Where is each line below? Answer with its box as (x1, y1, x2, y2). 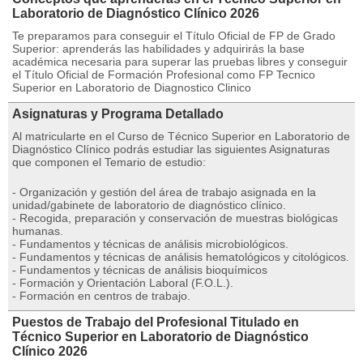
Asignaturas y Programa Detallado (12, 107, 224, 121)
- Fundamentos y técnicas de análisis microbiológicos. (12, 237, 288, 250)
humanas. (12, 224, 63, 237)
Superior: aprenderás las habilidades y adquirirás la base (12, 42, 305, 55)
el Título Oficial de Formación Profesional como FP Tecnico (12, 68, 315, 81)
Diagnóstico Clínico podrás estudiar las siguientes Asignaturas (12, 143, 330, 156)
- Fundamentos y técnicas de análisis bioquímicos (12, 263, 267, 276)
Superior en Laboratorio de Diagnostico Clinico (12, 81, 251, 94)
